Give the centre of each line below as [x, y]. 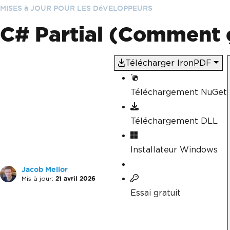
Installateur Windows [174, 150]
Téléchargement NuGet [179, 92]
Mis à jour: [37, 178]
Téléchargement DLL [174, 121]
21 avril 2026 [75, 178]
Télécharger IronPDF [169, 63]
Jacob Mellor [45, 170]
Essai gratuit [156, 193]
